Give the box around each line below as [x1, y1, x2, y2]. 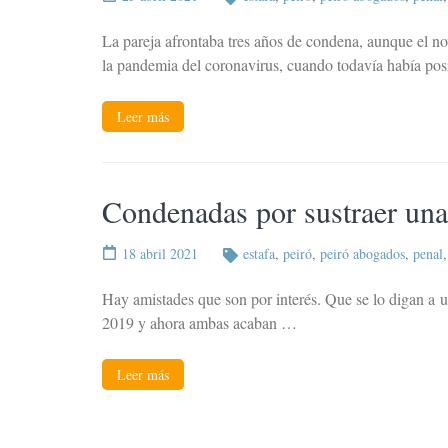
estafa [243, 244, 275, 264]
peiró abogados [320, 244, 405, 264]
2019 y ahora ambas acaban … [102, 312, 297, 334]
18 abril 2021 [122, 244, 198, 264]
